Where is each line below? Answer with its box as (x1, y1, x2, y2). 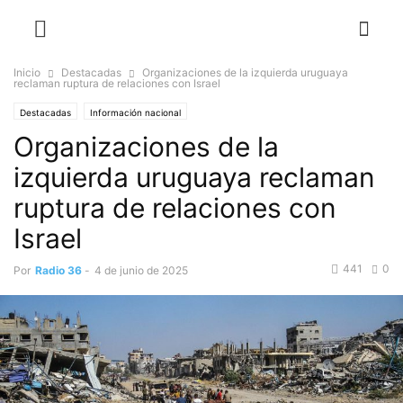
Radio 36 (35, 264, 82, 277)
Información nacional (90, 107, 181, 118)
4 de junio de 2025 (94, 264, 188, 277)
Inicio (13, 66, 40, 79)
